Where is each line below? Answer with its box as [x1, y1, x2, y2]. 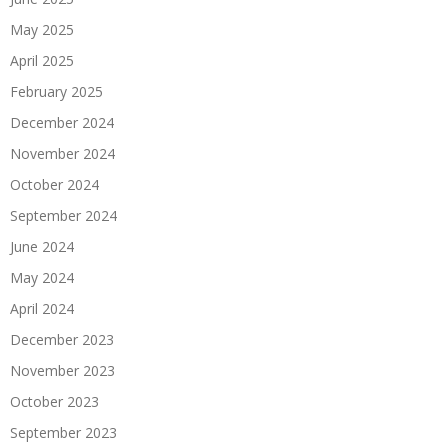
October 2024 [10, 174, 99, 194]
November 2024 [10, 143, 115, 163]
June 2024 [10, 236, 74, 256]
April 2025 [10, 50, 74, 70]
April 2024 [10, 298, 74, 318]
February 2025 [10, 81, 103, 101]
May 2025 [10, 19, 74, 39]
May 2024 [10, 267, 74, 287]
